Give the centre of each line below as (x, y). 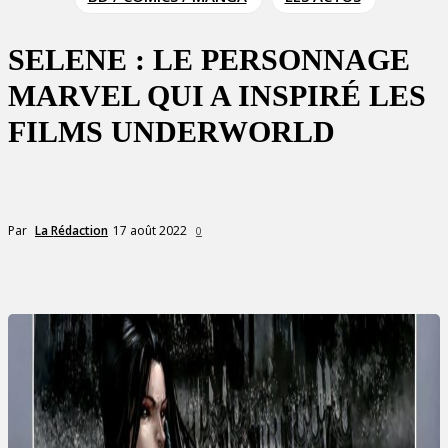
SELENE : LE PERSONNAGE (209, 59)
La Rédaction (71, 230)
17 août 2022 (150, 230)
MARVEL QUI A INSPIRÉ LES (217, 95)
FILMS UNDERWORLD (171, 131)
